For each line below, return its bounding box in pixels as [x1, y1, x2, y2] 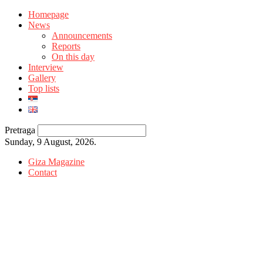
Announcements [52, 31, 112, 41]
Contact [28, 167, 57, 177]
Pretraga [5, 125, 35, 135]
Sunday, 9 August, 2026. [5, 137, 96, 147]
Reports [52, 41, 80, 51]
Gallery [28, 73, 56, 83]
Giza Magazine [28, 157, 85, 167]
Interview [28, 62, 63, 72]
